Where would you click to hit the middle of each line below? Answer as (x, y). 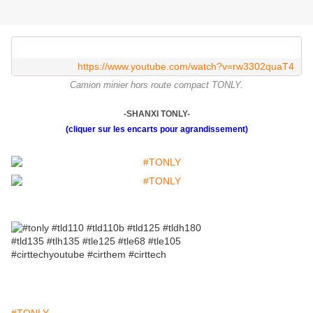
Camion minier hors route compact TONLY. (156, 86)
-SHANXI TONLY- (156, 114)
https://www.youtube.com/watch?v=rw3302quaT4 (186, 67)
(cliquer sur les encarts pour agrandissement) (156, 130)
